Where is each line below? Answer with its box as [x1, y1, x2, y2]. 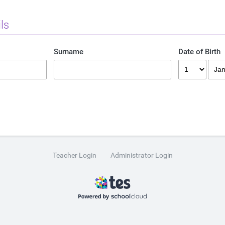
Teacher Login [52, 151, 96, 159]
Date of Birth [178, 47, 220, 57]
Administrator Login [110, 151, 173, 159]
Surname [54, 47, 84, 57]
